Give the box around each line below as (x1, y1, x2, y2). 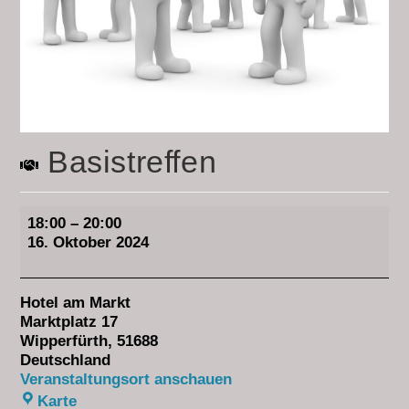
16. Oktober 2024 (27, 234, 150, 252)
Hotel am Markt (20, 294, 131, 312)
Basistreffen (38, 144, 217, 180)
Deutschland (20, 351, 111, 370)
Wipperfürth (20, 332, 109, 351)
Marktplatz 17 (20, 313, 119, 331)
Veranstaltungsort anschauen (20, 371, 233, 389)
